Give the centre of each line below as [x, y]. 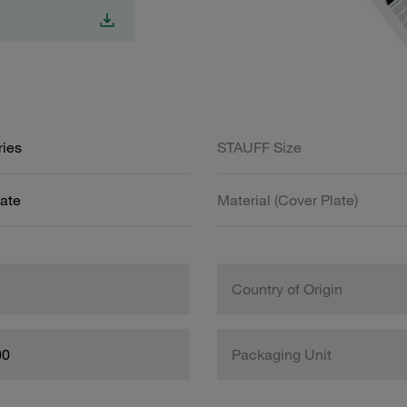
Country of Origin [287, 288]
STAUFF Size [259, 147]
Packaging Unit [282, 354]
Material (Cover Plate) [288, 199]
